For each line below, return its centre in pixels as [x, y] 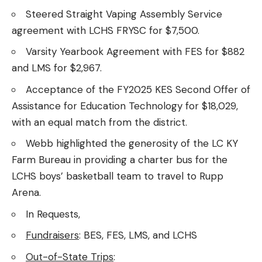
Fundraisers [52, 235]
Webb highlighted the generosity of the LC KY [132, 144]
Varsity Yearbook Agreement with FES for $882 [135, 52]
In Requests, [53, 214]
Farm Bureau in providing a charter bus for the [120, 160]
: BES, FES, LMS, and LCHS [138, 235]
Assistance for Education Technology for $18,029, [125, 106]
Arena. [26, 193]
